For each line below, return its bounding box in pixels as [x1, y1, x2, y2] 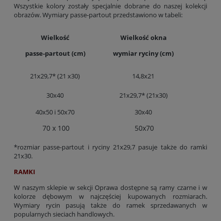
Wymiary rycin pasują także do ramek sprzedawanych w [14, 200, 207, 210]
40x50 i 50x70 [36, 107, 74, 116]
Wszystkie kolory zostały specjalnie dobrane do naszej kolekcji [14, 1, 207, 10]
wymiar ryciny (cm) [113, 48, 174, 58]
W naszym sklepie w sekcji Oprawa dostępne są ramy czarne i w [14, 183, 207, 192]
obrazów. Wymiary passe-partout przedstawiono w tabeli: [14, 10, 183, 19]
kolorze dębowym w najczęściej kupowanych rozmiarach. [14, 191, 207, 201]
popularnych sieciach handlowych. [14, 209, 114, 219]
